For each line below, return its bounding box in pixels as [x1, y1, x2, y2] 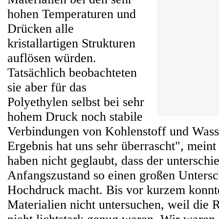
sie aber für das [7, 80, 87, 94]
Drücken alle [7, 22, 74, 36]
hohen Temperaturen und [7, 7, 136, 21]
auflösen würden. [7, 51, 96, 65]
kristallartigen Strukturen [7, 36, 135, 50]
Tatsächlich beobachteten [7, 66, 137, 80]
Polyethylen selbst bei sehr [7, 95, 144, 109]
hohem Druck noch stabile [7, 109, 143, 124]
